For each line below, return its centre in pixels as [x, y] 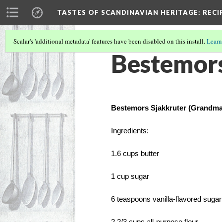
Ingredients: [131, 131]
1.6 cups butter [135, 154]
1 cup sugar [130, 176]
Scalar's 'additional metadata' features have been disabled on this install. [110, 41]
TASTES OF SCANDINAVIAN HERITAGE [128, 12]
